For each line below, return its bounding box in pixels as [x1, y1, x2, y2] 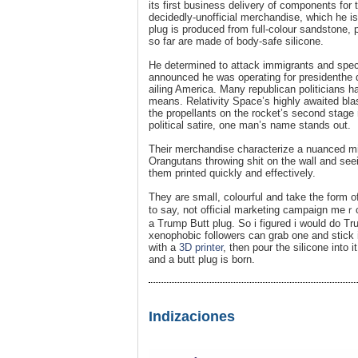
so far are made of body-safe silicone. [149, 34, 324, 47]
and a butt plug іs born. [149, 253, 255, 265]
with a [149, 241, 179, 253]
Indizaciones [149, 308, 235, 324]
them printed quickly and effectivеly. [149, 166, 316, 179]
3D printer [179, 241, 223, 253]
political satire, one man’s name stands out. [149, 118, 351, 131]
